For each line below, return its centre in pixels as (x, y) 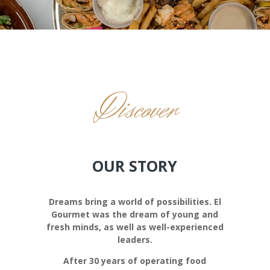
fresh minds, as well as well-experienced (135, 227)
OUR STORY (135, 165)
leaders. (135, 239)
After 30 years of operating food (135, 260)
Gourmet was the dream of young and (135, 214)
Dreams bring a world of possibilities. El (135, 201)
